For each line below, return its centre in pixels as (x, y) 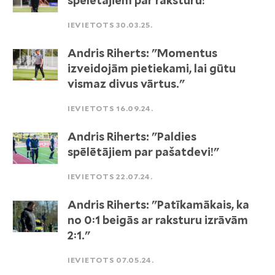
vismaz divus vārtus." (126, 84)
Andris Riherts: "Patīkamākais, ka (158, 205)
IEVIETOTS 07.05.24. (111, 260)
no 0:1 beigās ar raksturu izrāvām (158, 220)
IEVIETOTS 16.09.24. (110, 108)
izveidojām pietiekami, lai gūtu (152, 68)
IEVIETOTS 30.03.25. (110, 25)
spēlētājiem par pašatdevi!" (143, 152)
